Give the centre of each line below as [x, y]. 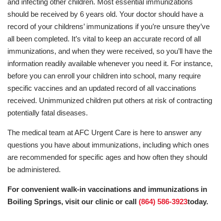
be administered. [34, 169]
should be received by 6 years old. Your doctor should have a [105, 14]
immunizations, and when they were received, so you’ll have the [110, 51]
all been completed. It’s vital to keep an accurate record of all [104, 38]
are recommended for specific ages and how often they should [107, 157]
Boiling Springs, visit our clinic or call [73, 201]
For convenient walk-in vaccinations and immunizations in [107, 189]
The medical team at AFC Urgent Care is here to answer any [105, 132]
